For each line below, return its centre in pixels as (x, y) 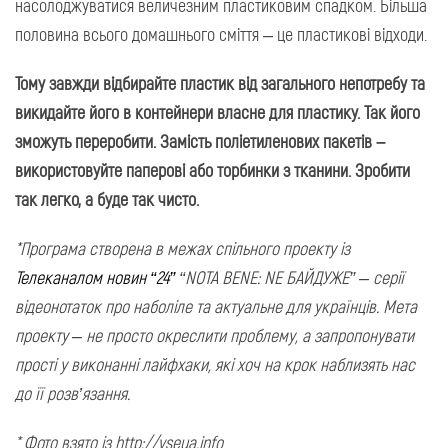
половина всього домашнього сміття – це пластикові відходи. (221, 34)
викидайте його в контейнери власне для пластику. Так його (217, 112)
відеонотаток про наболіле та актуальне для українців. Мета (216, 306)
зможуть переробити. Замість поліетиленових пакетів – (200, 141)
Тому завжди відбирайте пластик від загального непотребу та (220, 83)
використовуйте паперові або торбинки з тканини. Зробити (212, 170)
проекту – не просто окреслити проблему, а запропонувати (214, 335)
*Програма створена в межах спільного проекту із (182, 248)
